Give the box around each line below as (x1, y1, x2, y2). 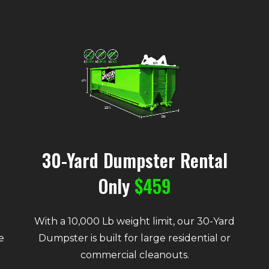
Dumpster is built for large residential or (38, 232, 231, 244)
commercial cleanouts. (80, 249, 189, 261)
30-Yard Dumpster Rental (41, 147, 228, 174)
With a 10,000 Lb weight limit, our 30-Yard (34, 216, 235, 228)
